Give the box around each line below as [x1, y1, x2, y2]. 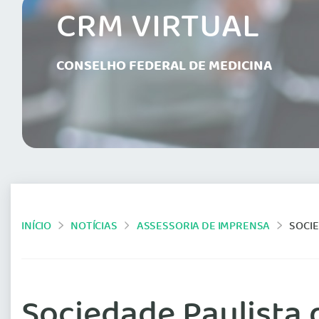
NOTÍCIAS [70, 217, 117, 236]
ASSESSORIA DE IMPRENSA [136, 217, 271, 236]
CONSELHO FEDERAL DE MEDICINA [56, 55, 272, 78]
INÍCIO [21, 217, 52, 236]
